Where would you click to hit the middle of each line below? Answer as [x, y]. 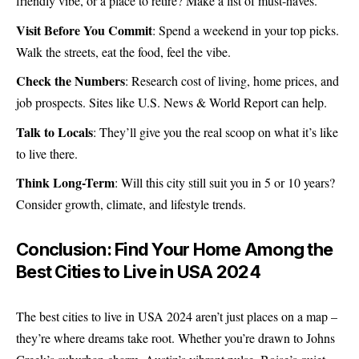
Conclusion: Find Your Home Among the [174, 249]
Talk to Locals [54, 131]
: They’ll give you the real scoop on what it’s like [216, 131]
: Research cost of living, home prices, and [232, 81]
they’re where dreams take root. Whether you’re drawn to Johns [175, 338]
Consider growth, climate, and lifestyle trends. [131, 204]
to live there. [47, 153]
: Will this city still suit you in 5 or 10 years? [225, 182]
